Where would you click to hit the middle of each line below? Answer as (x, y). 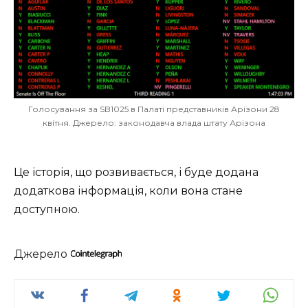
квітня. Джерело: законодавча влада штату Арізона (154, 122)
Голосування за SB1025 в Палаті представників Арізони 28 (154, 109)
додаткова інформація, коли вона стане (128, 190)
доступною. (47, 209)
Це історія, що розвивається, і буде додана (136, 172)
